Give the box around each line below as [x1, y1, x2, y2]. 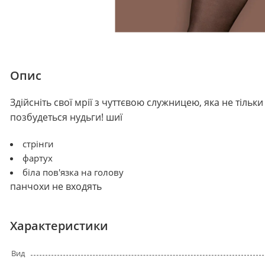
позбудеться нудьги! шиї [10, 111, 122, 124]
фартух [22, 152, 53, 164]
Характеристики [10, 218, 108, 234]
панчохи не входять [10, 180, 102, 193]
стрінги [22, 138, 54, 150]
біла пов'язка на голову [22, 166, 124, 179]
